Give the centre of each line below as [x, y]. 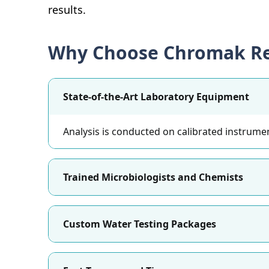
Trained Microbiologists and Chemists [153, 177]
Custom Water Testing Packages [140, 224]
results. [67, 10]
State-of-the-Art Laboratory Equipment [156, 97]
